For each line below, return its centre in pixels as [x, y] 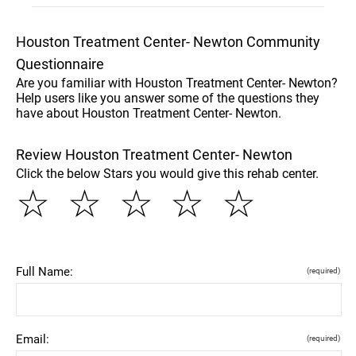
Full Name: [44, 271]
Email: [33, 339]
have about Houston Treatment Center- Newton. [149, 113]
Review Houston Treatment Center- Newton [154, 154]
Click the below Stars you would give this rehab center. [167, 173]
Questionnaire [60, 64]
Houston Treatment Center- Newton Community [168, 41]
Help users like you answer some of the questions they [168, 98]
